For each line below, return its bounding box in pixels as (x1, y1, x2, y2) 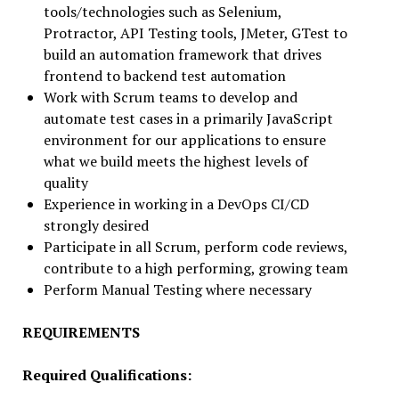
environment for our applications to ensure (43, 130, 326, 150)
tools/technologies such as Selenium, (43, 2, 281, 21)
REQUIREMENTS (21, 322, 140, 342)
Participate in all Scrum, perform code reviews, (43, 237, 347, 256)
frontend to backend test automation (43, 66, 286, 85)
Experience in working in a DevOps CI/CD (43, 194, 309, 214)
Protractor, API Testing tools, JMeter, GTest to (43, 23, 347, 43)
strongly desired (43, 216, 149, 235)
